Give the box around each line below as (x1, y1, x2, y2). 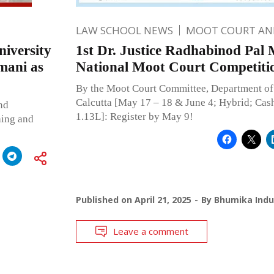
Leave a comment (113, 224, 188, 237)
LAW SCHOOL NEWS (75, 23, 173, 37)
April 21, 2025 (134, 193, 191, 206)
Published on (75, 193, 135, 206)
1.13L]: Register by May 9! (75, 110, 193, 122)
